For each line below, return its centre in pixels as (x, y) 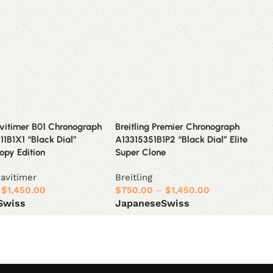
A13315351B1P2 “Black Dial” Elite (182, 139)
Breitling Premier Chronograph (178, 126)
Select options (150, 220)
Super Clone (141, 152)
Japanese (138, 203)
